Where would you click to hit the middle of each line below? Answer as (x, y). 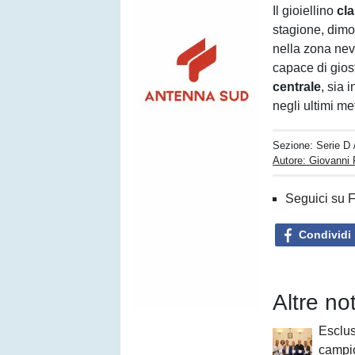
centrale (297, 87)
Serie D (334, 145)
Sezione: (295, 145)
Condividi (323, 234)
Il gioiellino (305, 11)
